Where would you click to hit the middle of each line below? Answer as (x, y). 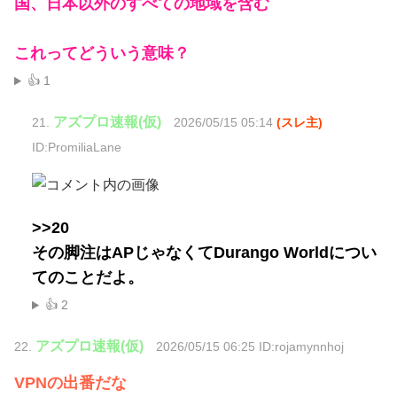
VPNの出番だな (70, 383)
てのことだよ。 (88, 278)
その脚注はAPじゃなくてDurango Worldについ (204, 253)
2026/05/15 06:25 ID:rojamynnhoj (250, 347)
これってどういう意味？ (102, 54)
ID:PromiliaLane (77, 148)
